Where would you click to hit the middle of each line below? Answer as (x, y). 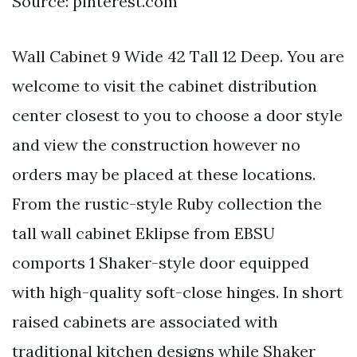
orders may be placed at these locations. (164, 174)
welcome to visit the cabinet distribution (165, 85)
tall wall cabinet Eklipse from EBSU (143, 233)
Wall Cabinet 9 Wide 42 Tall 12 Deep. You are (178, 56)
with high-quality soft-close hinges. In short (177, 292)
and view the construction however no (156, 144)
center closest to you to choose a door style (177, 115)
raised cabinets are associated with (145, 321)
